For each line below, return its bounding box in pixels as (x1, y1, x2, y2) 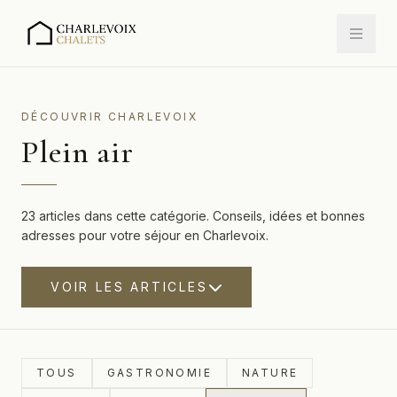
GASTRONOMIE (106, 366, 213, 379)
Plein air (21, 133, 135, 171)
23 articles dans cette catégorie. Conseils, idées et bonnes (21, 208, 365, 223)
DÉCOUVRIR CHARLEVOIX (21, 110, 198, 123)
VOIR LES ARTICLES (51, 279, 208, 294)
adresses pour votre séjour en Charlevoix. (21, 228, 269, 243)
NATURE (242, 366, 299, 379)
